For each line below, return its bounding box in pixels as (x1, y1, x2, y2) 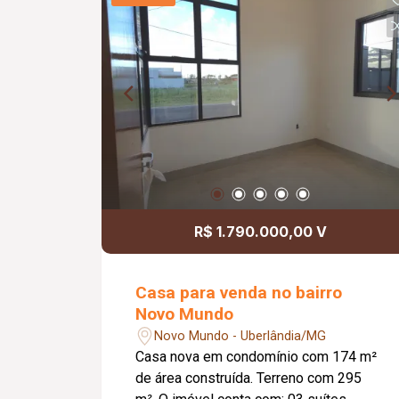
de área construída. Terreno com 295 (135, 370, 257, 387)
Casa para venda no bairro (135, 282, 343, 304)
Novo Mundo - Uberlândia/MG (154, 328, 327, 344)
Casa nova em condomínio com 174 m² (135, 348, 378, 366)
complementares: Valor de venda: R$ (135, 19, 363, 37)
